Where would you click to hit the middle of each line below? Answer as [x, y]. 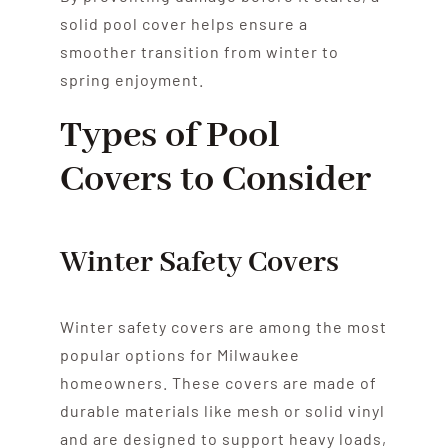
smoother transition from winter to [199, 51]
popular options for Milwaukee [179, 354]
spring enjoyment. [131, 79]
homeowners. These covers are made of [218, 382]
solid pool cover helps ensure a [183, 23]
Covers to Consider [215, 179]
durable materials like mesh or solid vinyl [222, 410]
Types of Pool [169, 135]
